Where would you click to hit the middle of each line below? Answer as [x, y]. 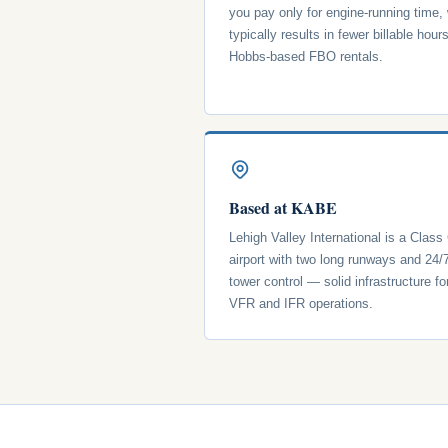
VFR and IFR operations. [301, 303]
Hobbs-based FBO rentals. [306, 56]
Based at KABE [283, 207]
